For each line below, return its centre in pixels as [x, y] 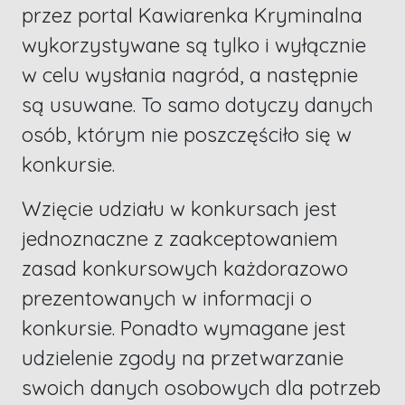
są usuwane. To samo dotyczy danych [198, 105]
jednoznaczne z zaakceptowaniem [180, 239]
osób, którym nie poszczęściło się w [187, 135]
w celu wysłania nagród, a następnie [190, 75]
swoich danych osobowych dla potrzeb [201, 388]
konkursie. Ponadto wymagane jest [184, 329]
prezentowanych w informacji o [167, 299]
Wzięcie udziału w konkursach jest [179, 209]
